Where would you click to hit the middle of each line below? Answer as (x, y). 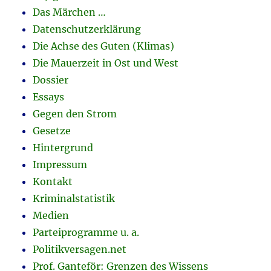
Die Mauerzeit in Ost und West (106, 63)
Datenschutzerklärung (87, 29)
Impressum (60, 165)
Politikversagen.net (80, 250)
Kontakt (53, 182)
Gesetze (52, 131)
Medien (51, 216)
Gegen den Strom (75, 114)
